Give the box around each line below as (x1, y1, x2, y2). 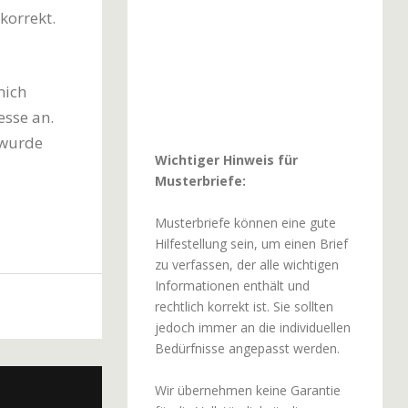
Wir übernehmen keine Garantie (154, 381, 341, 399)
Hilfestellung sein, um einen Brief (154, 234, 348, 252)
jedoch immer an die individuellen (154, 318, 351, 336)
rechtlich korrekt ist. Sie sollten (154, 297, 333, 315)
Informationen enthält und (154, 276, 310, 294)
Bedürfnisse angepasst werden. (154, 339, 340, 357)
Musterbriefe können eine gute (154, 213, 336, 231)
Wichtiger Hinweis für (154, 150, 298, 168)
